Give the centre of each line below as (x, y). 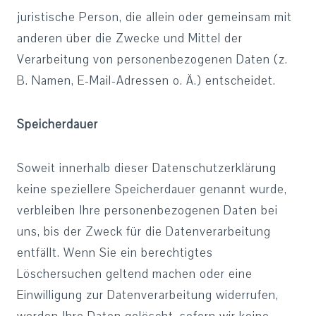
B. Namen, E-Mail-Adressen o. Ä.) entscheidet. (146, 81)
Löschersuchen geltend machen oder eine (135, 274)
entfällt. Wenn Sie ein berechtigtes (115, 253)
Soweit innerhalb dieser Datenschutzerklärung (147, 168)
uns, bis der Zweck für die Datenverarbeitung (144, 232)
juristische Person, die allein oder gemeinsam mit (154, 17)
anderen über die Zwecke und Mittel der (130, 38)
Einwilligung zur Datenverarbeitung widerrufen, (148, 295)
